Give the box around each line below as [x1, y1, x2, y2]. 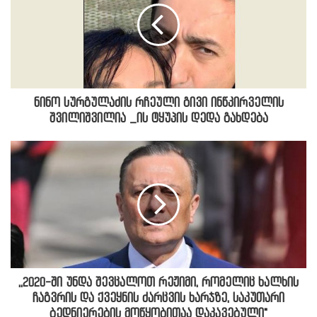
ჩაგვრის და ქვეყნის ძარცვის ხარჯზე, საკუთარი [33, 292, 284, 306]
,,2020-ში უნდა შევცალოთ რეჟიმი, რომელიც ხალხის [18, 276, 299, 290]
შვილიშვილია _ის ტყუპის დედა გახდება [49, 112, 268, 126]
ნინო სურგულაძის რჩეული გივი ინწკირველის [33, 96, 284, 110]
